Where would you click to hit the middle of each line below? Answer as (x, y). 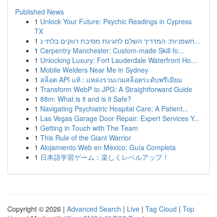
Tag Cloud (161, 209)
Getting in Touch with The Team (89, 128)
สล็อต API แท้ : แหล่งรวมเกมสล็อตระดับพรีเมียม (111, 79)
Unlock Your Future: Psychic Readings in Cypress (116, 21)
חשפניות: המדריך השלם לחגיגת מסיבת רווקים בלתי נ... (197, 41)
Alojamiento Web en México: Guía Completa (108, 147)
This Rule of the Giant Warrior (86, 138)
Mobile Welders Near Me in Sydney (94, 70)
